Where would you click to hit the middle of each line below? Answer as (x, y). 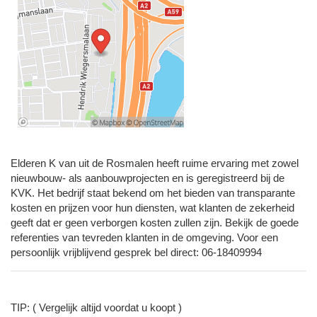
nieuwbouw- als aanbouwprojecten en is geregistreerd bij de (148, 178)
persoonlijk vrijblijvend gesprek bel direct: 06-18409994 (136, 253)
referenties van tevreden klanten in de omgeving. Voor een (144, 238)
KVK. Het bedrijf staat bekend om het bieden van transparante (153, 193)
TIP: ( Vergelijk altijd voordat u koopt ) (96, 308)
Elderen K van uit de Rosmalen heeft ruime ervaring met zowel (155, 163)
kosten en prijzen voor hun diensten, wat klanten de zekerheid (152, 208)
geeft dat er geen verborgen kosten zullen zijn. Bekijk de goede (155, 223)
